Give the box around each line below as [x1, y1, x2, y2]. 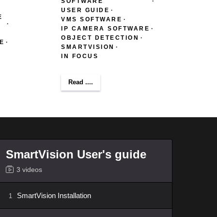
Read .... [68, 78, 93, 86]
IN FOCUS [61, 52, 98, 60]
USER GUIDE [61, 6, 109, 14]
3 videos [16, 166, 42, 173]
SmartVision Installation [17, 191, 91, 200]
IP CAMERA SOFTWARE [61, 25, 150, 32]
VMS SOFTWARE [61, 15, 122, 23]
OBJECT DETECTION [61, 34, 139, 41]
